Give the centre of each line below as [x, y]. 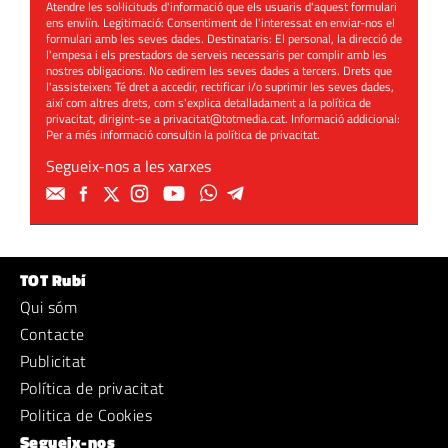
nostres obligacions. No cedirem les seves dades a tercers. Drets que [219, 71]
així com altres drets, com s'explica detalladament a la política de [208, 103]
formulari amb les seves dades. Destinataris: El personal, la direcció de [224, 39]
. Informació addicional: [342, 119]
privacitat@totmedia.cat [224, 119]
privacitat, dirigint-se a [104, 119]
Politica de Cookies [86, 415]
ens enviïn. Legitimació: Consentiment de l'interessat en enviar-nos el [220, 23]
